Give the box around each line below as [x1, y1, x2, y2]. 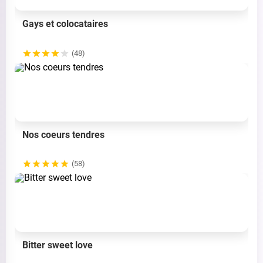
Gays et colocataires [22, 18, 108, 29]
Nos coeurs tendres [22, 129, 104, 140]
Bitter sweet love [22, 240, 93, 251]
